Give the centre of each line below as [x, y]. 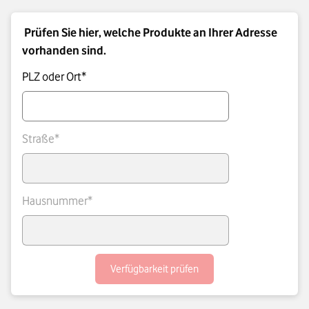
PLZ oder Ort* [54, 76]
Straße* [41, 138]
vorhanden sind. [64, 50]
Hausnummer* [57, 200]
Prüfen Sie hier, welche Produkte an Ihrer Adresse [151, 32]
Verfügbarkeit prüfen [154, 269]
